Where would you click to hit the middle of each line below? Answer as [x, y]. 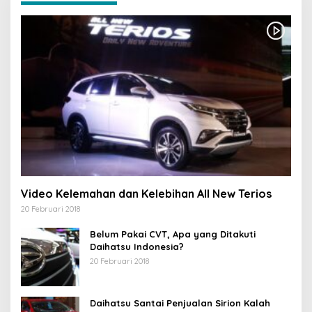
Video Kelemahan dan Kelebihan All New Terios [146, 193]
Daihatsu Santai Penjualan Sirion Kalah [180, 303]
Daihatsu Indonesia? [137, 246]
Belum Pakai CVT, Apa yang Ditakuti [173, 234]
